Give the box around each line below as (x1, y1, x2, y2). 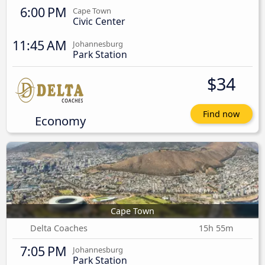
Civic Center (73, 14, 125, 28)
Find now (203, 108, 240, 119)
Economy (34, 112, 86, 129)
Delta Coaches (30, 222, 88, 234)
